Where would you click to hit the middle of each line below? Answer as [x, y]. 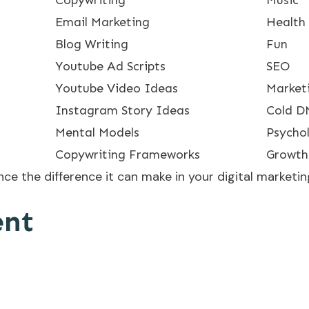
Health [286, 22]
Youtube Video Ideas [117, 88]
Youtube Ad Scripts [110, 66]
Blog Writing [92, 44]
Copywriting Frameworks [128, 154]
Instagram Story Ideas [122, 110]
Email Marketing [102, 22]
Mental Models [97, 132]
